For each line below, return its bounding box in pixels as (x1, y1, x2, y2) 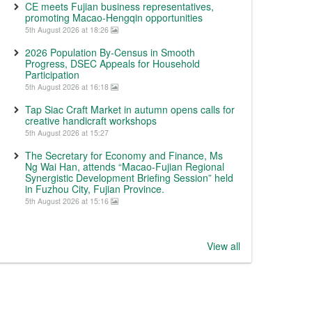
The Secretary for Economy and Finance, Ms (25, 148, 223, 162)
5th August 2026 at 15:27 (25, 127, 109, 138)
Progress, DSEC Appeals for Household (25, 56, 200, 70)
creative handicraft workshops (25, 114, 157, 127)
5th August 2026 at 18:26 (25, 24, 111, 35)
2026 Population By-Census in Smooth (25, 45, 195, 59)
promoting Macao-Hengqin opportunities (25, 10, 203, 24)
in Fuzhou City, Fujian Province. (25, 182, 164, 196)
